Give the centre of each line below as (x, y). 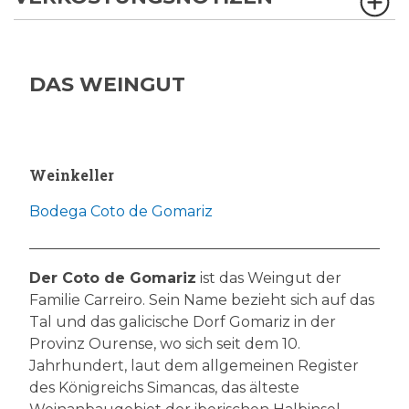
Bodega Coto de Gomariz (121, 212)
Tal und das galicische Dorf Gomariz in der (183, 322)
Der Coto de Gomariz (113, 278)
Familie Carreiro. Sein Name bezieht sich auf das (202, 300)
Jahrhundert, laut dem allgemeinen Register (194, 366)
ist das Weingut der (269, 278)
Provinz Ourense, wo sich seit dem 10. (165, 344)
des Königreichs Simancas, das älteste (164, 388)
